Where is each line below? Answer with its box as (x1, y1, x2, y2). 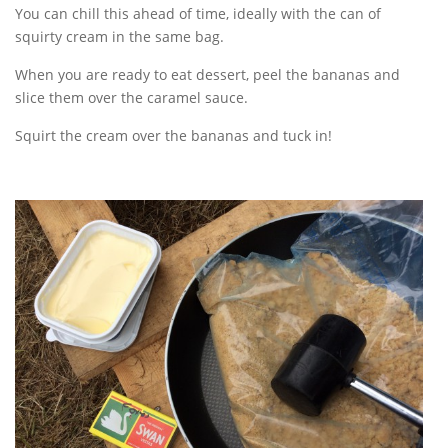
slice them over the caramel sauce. (15, 88, 248, 107)
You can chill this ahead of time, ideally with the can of (15, 4, 381, 23)
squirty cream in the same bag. (15, 27, 224, 46)
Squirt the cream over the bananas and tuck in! (15, 126, 332, 145)
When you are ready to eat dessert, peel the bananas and (15, 65, 400, 84)
